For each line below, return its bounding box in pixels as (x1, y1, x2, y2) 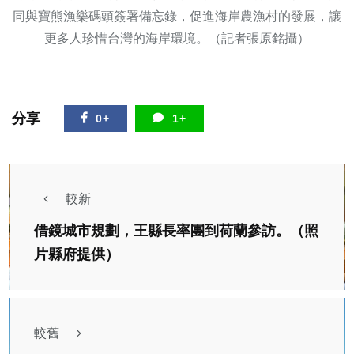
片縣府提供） (34, 246, 119, 262)
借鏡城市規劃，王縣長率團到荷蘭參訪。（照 (34, 222, 318, 239)
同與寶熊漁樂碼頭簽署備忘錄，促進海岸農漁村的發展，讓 (13, 9, 341, 23)
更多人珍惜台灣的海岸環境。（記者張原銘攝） (44, 31, 310, 45)
